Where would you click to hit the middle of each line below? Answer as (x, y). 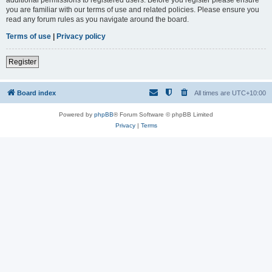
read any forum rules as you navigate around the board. (97, 19)
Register (22, 62)
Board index (36, 93)
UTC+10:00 (249, 93)
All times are (213, 93)
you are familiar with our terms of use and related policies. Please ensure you (133, 9)
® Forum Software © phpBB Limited (163, 114)
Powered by (76, 114)
